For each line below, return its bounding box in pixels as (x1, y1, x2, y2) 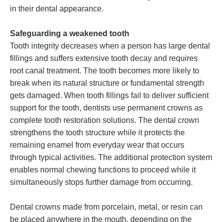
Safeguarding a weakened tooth (10, 29, 129, 38)
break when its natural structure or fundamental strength (10, 79, 204, 88)
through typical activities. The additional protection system (10, 153, 212, 162)
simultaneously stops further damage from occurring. (10, 178, 193, 187)
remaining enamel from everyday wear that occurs (10, 141, 184, 150)
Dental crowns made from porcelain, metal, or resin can (10, 203, 203, 212)
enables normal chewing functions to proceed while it (10, 166, 196, 174)
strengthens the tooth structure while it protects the (10, 128, 185, 137)
